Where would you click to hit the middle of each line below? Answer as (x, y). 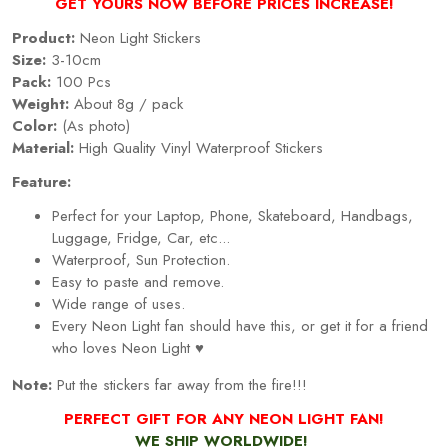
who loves (87, 347)
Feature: (41, 181)
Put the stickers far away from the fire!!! (179, 384)
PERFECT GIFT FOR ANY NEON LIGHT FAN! (224, 418)
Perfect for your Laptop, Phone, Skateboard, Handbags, (232, 215)
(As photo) (93, 125)
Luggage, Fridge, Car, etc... (141, 237)
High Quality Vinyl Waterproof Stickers (198, 147)
